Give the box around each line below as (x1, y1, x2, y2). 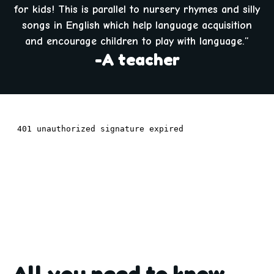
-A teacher (94, 49, 180, 69)
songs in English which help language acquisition (22, 18, 252, 32)
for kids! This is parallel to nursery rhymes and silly (14, 2, 260, 16)
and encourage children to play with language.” (25, 34, 249, 48)
